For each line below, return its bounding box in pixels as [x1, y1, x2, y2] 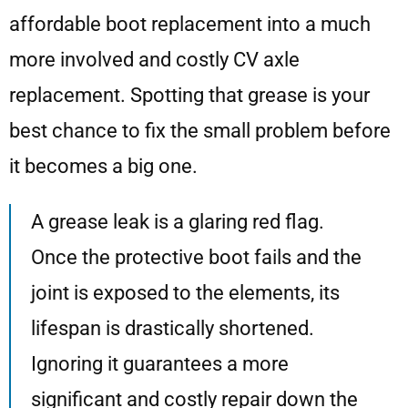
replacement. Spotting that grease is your [9, 84, 370, 107]
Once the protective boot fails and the [31, 246, 362, 270]
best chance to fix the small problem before [9, 119, 391, 143]
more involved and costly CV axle [9, 48, 300, 72]
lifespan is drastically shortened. [31, 317, 314, 341]
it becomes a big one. [9, 155, 198, 178]
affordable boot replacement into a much [9, 13, 371, 36]
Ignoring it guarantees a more [31, 352, 289, 376]
